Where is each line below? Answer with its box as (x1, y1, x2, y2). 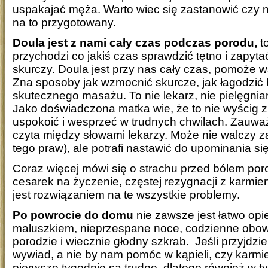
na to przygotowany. (13, 16, 116, 29)
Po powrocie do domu (13, 208, 133, 221)
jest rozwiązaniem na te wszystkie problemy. (13, 188, 240, 201)
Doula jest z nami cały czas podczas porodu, (13, 36, 257, 49)
